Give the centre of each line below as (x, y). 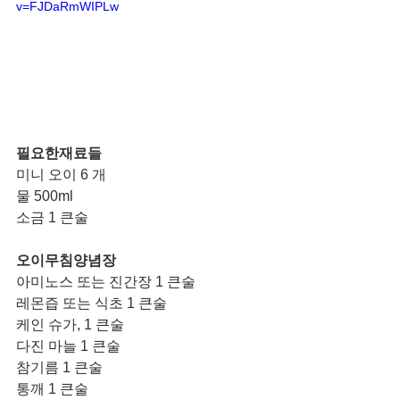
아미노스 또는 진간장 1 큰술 (106, 282)
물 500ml (45, 196)
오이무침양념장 (66, 261)
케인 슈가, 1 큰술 (70, 325)
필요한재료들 (61, 154)
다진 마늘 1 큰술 (68, 346)
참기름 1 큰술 (59, 368)
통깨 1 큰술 (54, 389)
